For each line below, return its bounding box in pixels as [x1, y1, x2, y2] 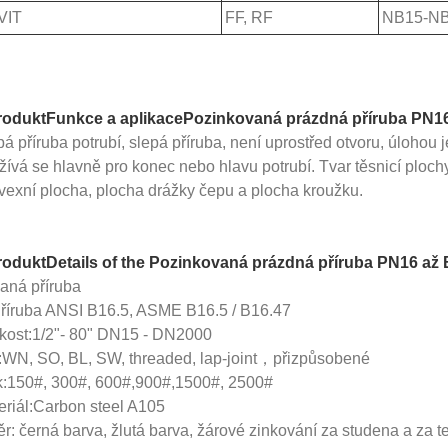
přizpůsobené [272, 349, 370, 367]
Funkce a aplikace [45, 109, 183, 127]
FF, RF [224, 8, 273, 26]
